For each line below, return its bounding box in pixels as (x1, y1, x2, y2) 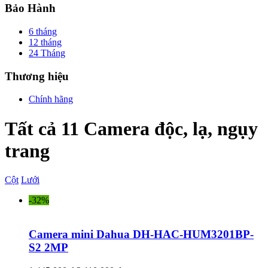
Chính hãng (29, 94, 73, 105)
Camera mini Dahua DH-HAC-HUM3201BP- (29, 227, 254, 240)
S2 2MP (29, 240, 68, 254)
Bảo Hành (5, 2, 56, 15)
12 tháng (29, 36, 62, 47)
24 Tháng (29, 47, 65, 58)
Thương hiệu (5, 69, 69, 83)
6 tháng (29, 26, 57, 36)
